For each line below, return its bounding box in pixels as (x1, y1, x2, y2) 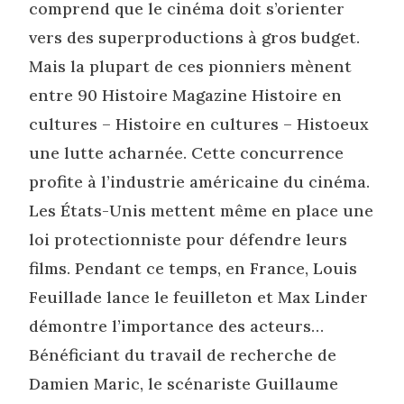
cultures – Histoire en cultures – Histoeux (29, 114, 370, 134)
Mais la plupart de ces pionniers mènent (29, 56, 353, 77)
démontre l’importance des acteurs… (29, 316, 325, 336)
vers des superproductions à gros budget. (29, 27, 361, 48)
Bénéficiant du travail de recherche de (29, 344, 337, 365)
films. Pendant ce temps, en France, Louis (29, 258, 358, 279)
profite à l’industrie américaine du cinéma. (29, 171, 371, 192)
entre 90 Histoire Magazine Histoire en (29, 85, 343, 106)
